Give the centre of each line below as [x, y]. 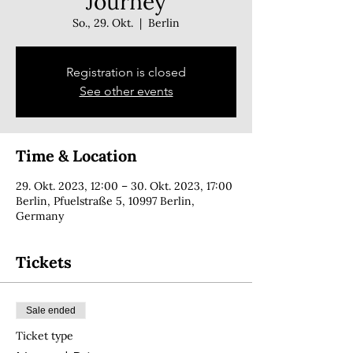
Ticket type [45, 336]
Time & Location [76, 156]
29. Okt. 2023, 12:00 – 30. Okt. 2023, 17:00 [124, 186]
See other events [126, 91]
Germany [40, 216]
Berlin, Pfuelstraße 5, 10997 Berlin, [105, 201]
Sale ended [51, 310]
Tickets [44, 262]
